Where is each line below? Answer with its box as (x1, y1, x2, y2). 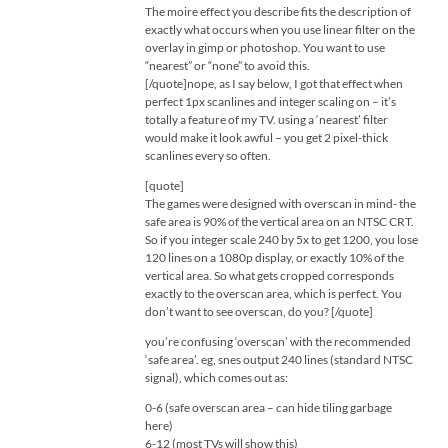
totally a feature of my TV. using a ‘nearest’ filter (145, 112, 388, 127)
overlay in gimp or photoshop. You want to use (145, 40, 385, 55)
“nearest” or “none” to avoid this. (145, 58, 310, 73)
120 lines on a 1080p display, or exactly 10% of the (145, 250, 404, 265)
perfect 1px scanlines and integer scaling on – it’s (145, 94, 396, 109)
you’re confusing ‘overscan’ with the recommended (145, 334, 411, 349)
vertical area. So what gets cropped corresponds (145, 268, 394, 283)
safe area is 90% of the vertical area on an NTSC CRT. (145, 214, 414, 229)
